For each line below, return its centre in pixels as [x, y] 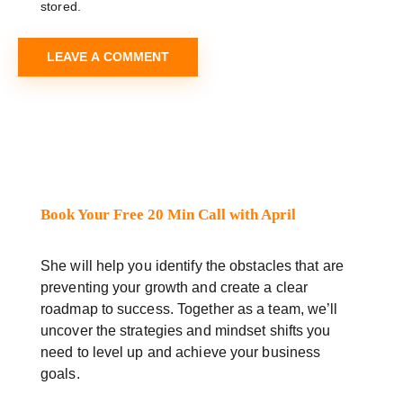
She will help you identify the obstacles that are [192, 266]
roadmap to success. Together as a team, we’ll [189, 309]
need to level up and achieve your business [181, 353]
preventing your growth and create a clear [175, 288]
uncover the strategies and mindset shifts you [186, 331]
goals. [60, 374]
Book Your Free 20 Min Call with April [168, 215]
